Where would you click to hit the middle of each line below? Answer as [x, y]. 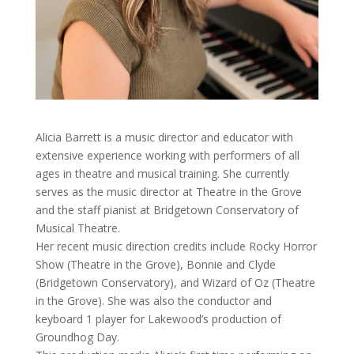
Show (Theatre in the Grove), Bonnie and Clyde [155, 264]
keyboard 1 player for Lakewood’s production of [158, 318]
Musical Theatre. [77, 228]
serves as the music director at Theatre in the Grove [168, 191]
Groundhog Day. [77, 337]
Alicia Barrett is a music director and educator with [164, 137]
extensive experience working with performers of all [167, 155]
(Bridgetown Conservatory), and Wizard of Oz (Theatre [175, 282]
